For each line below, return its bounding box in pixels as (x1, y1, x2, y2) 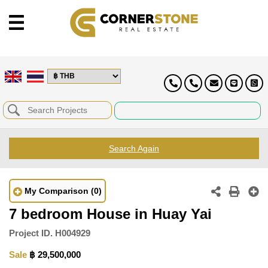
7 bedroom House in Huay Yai (9, 205, 212, 222)
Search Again (109, 143, 159, 153)
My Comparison (25, 185, 89, 196)
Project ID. (9, 227, 53, 238)
